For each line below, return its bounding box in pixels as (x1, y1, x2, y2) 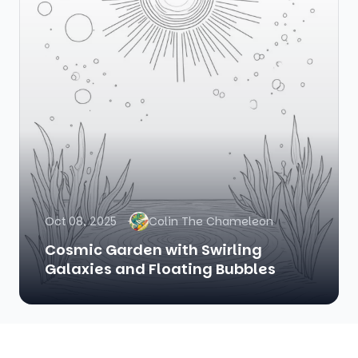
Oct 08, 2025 (45, 213, 117, 230)
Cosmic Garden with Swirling (45, 240, 262, 261)
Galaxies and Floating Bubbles (45, 259, 276, 280)
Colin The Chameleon (149, 213, 273, 230)
